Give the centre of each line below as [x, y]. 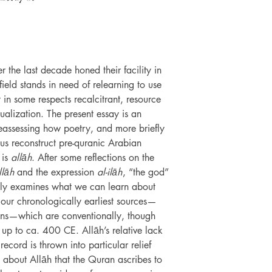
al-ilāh [110, 172]
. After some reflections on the [93, 158]
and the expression [56, 172]
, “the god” [146, 172]
